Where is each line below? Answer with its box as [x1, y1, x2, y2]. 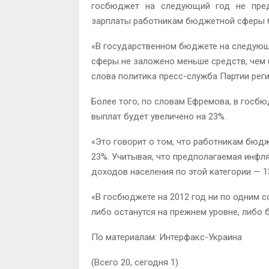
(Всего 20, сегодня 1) [91, 256, 178, 268]
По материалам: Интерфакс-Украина [91, 231, 242, 243]
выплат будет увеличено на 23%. [91, 110, 226, 122]
